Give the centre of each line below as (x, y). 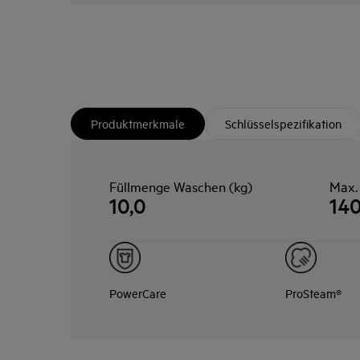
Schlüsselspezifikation (283, 123)
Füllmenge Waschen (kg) (181, 186)
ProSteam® (314, 293)
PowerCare (138, 293)
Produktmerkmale (138, 123)
